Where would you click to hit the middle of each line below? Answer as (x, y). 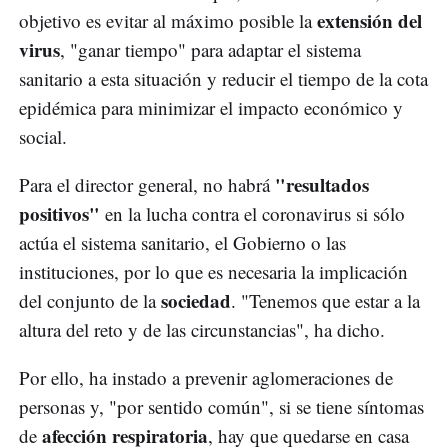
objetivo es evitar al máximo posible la (165, 21)
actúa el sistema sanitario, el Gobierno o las (182, 243)
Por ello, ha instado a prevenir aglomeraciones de (206, 378)
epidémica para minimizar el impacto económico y (211, 108)
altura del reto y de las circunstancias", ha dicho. (202, 330)
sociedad (196, 301)
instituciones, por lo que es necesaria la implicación (213, 272)
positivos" (62, 214)
